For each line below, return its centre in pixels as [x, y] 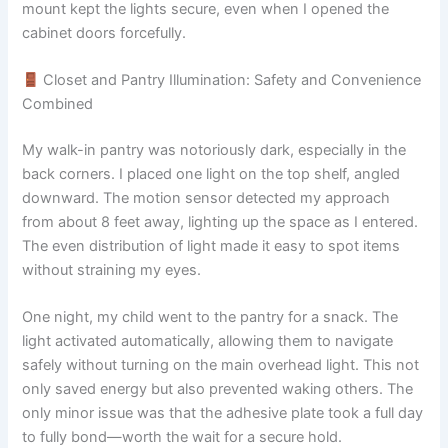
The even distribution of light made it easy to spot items [211, 245]
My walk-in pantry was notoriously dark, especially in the [214, 149]
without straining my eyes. [112, 269]
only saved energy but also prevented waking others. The [218, 389]
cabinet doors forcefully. [104, 32]
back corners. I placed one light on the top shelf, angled [211, 173]
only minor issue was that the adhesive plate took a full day [223, 413]
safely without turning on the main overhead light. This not [221, 365]
